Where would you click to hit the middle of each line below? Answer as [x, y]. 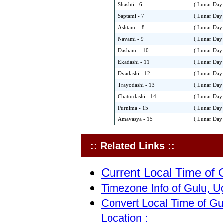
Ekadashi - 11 [134, 62]
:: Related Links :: [128, 146]
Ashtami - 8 [131, 28]
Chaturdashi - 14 [137, 96]
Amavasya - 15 [135, 119]
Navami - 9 [131, 39]
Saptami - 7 [131, 16]
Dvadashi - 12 [134, 73]
